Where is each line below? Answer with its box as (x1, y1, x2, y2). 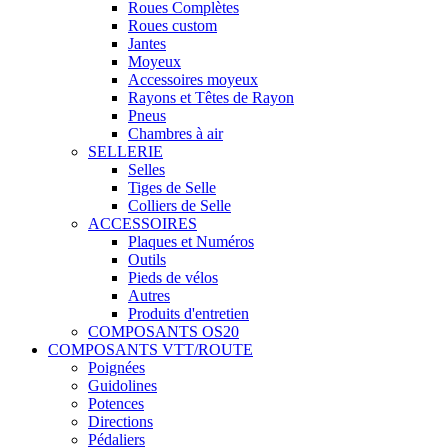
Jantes (128, 35, 166, 53)
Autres (128, 287, 170, 305)
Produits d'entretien (128, 305, 249, 323)
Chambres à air (128, 125, 223, 143)
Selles (128, 161, 165, 179)
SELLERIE (88, 143, 163, 161)
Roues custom (128, 17, 217, 35)
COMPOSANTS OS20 (88, 323, 239, 341)
